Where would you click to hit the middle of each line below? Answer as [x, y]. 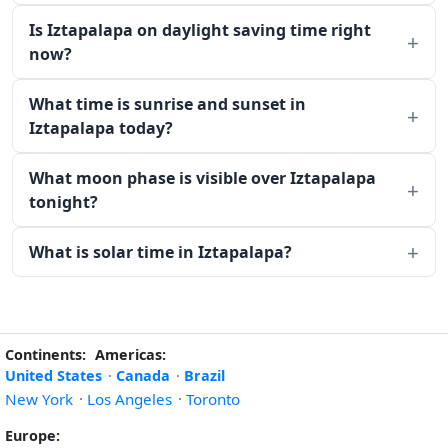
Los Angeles [129, 399]
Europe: [32, 435]
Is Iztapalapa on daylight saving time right [200, 30]
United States [53, 375]
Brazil [204, 375]
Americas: [130, 354]
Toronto [213, 399]
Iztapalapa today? [101, 128]
